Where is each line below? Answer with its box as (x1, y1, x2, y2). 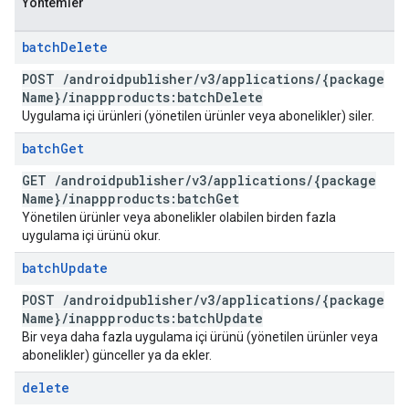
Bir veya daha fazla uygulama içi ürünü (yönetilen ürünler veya (22, 330, 378, 344)
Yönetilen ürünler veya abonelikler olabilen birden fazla (22, 210, 336, 225)
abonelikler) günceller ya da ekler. (22, 348, 212, 362)
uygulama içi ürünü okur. (22, 228, 161, 243)
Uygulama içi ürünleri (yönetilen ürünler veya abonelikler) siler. (22, 109, 374, 123)
